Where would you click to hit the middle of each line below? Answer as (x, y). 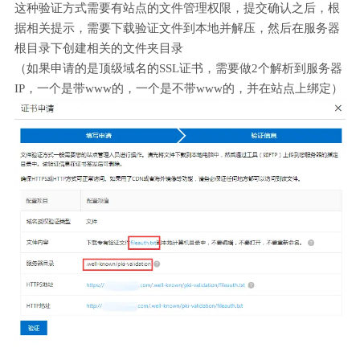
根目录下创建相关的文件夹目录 (99, 49)
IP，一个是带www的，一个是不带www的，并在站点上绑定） (179, 89)
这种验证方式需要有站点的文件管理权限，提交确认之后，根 (177, 8)
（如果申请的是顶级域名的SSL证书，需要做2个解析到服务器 (178, 69)
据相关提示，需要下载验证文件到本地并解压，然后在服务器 (177, 29)
